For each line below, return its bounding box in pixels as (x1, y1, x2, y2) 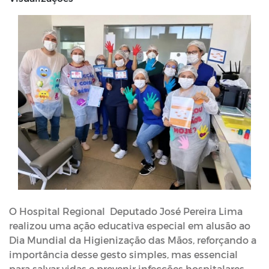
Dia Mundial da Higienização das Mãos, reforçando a (9, 234, 256, 246)
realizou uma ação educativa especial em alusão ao (9, 220, 250, 232)
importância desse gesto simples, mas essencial (9, 249, 238, 261)
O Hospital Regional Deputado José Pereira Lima (9, 205, 243, 217)
